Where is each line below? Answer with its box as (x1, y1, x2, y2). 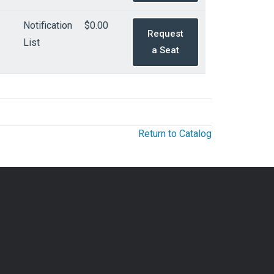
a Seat (152, 45, 179, 56)
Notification (23, 20, 72, 31)
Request (147, 28, 183, 39)
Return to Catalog (138, 127, 212, 139)
